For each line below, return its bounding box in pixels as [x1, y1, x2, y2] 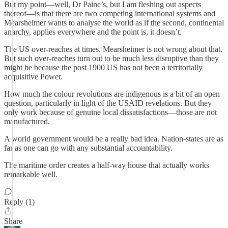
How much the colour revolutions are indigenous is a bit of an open [4, 90, 220, 98]
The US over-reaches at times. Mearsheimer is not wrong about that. [4, 45, 222, 53]
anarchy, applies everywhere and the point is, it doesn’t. [4, 27, 182, 36]
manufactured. [4, 117, 50, 126]
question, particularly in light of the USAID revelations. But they [4, 99, 212, 107]
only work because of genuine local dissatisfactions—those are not [4, 108, 217, 117]
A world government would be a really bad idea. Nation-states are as [4, 134, 223, 143]
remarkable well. [4, 170, 58, 179]
